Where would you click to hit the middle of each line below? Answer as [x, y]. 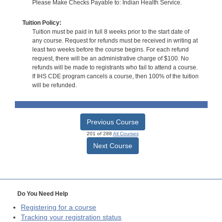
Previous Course [112, 122]
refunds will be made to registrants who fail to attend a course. [115, 68]
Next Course [112, 146]
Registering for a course [59, 208]
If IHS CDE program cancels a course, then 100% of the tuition [115, 77]
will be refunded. [54, 85]
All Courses [126, 134]
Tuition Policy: [42, 23]
